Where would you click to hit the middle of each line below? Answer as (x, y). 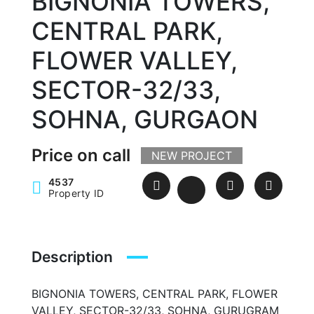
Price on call (81, 155)
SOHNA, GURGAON (145, 119)
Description (72, 257)
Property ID (76, 193)
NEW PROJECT (192, 156)
